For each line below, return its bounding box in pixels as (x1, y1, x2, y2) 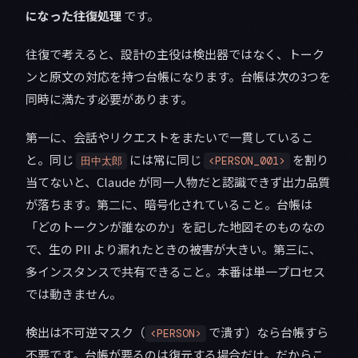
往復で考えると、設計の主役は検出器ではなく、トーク (26, 46, 324, 63)
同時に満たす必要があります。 (26, 90, 193, 108)
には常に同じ (127, 151, 204, 169)
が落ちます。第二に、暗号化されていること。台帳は (26, 196, 312, 213)
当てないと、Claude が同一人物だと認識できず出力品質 (26, 173, 330, 191)
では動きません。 (26, 285, 121, 303)
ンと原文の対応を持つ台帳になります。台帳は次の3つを (26, 68, 331, 86)
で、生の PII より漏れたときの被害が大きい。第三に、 (26, 241, 321, 258)
